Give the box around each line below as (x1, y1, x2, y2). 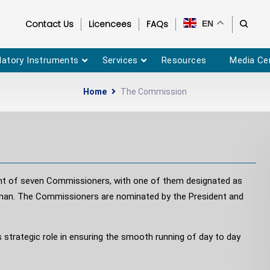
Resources (161, 54, 207, 66)
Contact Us (25, 18, 74, 30)
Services (102, 54, 138, 66)
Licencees (88, 18, 131, 30)
